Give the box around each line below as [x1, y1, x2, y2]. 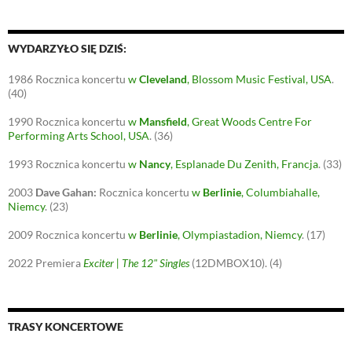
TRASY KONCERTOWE [8, 320, 123, 334]
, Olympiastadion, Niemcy [178, 228, 302, 242]
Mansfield [139, 115, 187, 129]
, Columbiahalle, [241, 185, 320, 200]
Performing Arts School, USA [8, 129, 149, 143]
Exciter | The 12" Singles [83, 256, 189, 270]
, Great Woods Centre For [187, 115, 312, 129]
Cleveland [139, 72, 187, 86]
